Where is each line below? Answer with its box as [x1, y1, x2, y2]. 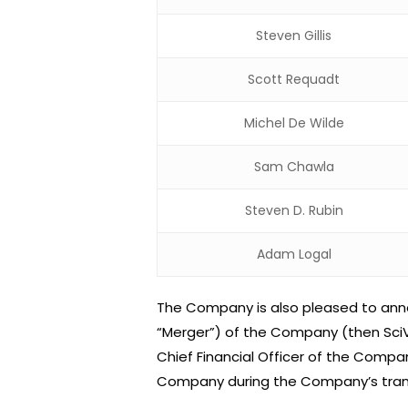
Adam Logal [256, 244, 331, 263]
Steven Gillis [256, 25, 331, 45]
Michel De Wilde [243, 113, 344, 132]
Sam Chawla [253, 157, 334, 176]
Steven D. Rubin [244, 200, 343, 219]
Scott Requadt [248, 69, 340, 88]
